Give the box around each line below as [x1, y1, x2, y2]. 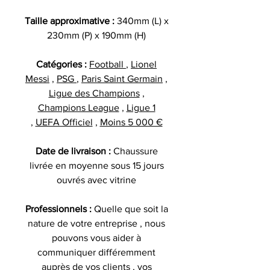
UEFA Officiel [35, 116, 93, 127]
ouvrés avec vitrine [57, 174, 136, 185]
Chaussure [113, 145, 158, 156]
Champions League [37, 102, 119, 113]
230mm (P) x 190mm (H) [47, 30, 146, 40]
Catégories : [36, 58, 89, 69]
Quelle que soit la [93, 203, 168, 214]
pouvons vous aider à [52, 232, 141, 243]
